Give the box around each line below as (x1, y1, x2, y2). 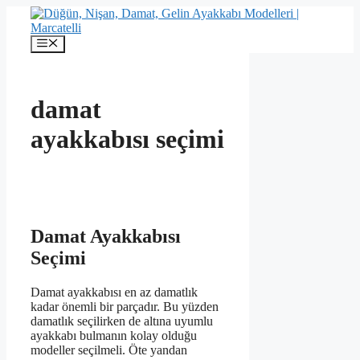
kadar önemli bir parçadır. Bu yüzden (31, 300, 219, 314)
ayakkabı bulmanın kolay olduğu (31, 329, 197, 343)
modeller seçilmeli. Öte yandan (31, 343, 187, 358)
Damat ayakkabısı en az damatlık (31, 285, 198, 300)
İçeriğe (6, 6, 40, 19)
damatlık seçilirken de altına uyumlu (31, 314, 213, 329)
